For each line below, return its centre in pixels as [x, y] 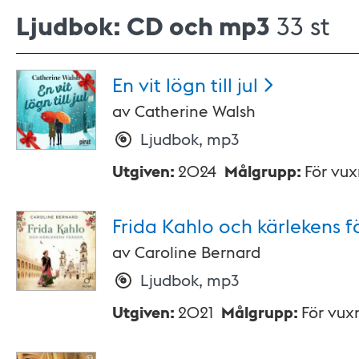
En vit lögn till [172, 84]
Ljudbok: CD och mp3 [143, 26]
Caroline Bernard [198, 252]
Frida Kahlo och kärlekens [226, 225]
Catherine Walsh [195, 111]
